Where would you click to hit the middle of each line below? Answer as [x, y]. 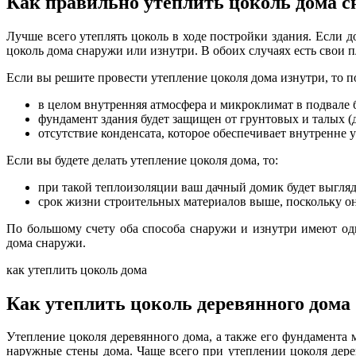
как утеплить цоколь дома [77, 269]
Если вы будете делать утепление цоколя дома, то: [142, 160]
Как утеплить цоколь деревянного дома [178, 303]
